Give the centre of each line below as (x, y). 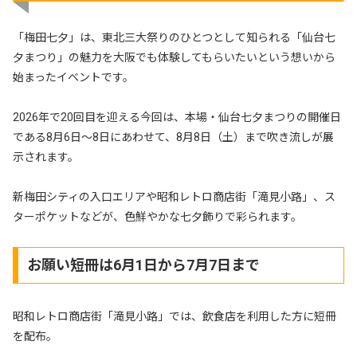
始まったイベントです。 (73, 77)
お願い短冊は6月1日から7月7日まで (143, 265)
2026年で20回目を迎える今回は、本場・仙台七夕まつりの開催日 (177, 117)
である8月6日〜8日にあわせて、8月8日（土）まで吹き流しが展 (173, 137)
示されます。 (46, 157)
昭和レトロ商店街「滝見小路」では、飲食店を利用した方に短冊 (175, 316)
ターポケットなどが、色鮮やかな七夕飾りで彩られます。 (157, 216)
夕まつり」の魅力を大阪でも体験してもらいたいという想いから (174, 57)
